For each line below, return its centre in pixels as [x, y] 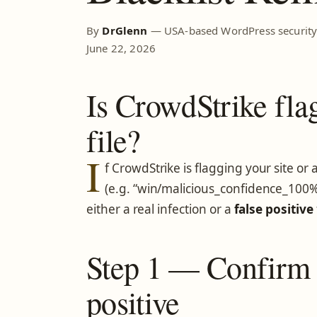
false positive [273, 209]
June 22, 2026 [121, 48]
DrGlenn [125, 31]
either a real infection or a [160, 209]
